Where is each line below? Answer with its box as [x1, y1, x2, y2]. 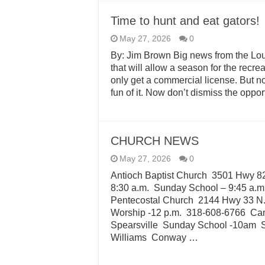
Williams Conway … [111, 232, 198, 243]
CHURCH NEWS [111, 134, 202, 147]
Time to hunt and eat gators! [111, 14, 263, 27]
